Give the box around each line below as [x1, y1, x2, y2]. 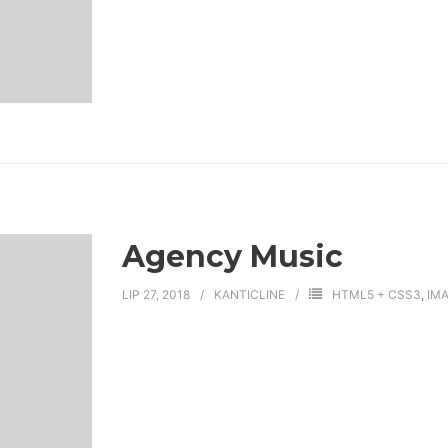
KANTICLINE [213, 286, 285, 302]
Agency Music [121, 237, 343, 275]
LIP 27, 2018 [121, 286, 190, 302]
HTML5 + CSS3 [331, 286, 421, 302]
